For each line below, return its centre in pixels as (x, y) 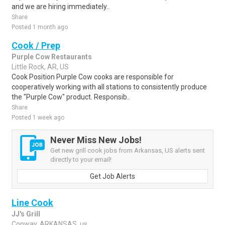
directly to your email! (81, 159)
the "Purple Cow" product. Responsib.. (71, 97)
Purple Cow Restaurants (52, 57)
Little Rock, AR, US (40, 67)
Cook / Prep (36, 45)
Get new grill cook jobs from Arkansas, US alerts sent (128, 150)
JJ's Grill (26, 214)
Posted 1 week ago (38, 118)
